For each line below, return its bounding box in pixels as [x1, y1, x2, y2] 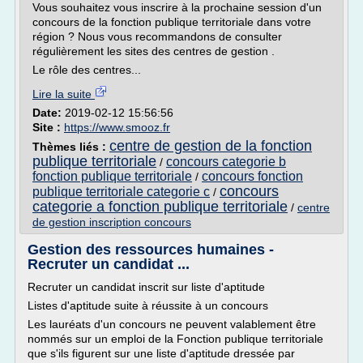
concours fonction [202, 169, 303, 183]
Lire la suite [32, 88, 95, 100]
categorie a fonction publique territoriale [32, 199, 288, 215]
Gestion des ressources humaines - [28, 241, 274, 258]
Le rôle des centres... [32, 63, 141, 76]
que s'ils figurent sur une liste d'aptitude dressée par [28, 347, 295, 360]
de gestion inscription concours [32, 216, 191, 228]
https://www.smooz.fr [64, 121, 170, 134]
